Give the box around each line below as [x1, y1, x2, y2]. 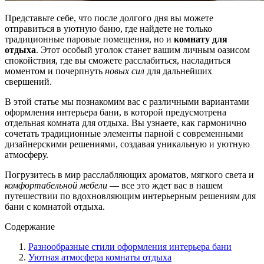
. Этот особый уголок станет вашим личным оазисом [36, 44, 250, 55]
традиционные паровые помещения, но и [5, 34, 174, 44]
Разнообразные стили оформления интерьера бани [28, 241, 232, 252]
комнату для [174, 34, 227, 44]
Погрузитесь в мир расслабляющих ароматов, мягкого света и [5, 169, 254, 180]
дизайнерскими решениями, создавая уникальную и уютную [5, 138, 250, 149]
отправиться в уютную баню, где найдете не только [5, 23, 212, 34]
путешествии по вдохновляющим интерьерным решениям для [5, 190, 256, 201]
